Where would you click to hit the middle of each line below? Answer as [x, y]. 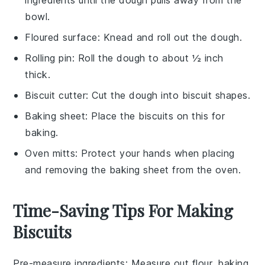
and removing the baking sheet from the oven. [133, 169]
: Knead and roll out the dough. [170, 37]
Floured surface [61, 37]
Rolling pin [49, 58]
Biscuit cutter [56, 95]
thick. [38, 74]
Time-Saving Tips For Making [123, 210]
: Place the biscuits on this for [155, 116]
